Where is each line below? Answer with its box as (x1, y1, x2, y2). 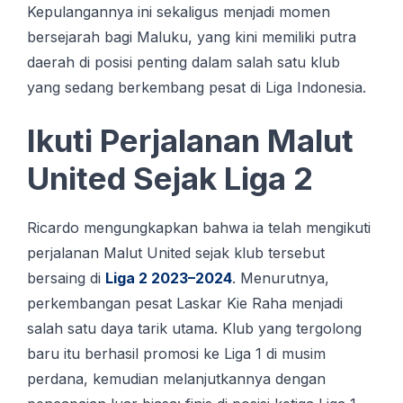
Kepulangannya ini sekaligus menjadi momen (27, 2, 330, 21)
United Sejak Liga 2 (27, 158, 313, 197)
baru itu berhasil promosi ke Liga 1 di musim (27, 344, 326, 363)
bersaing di (27, 268, 105, 287)
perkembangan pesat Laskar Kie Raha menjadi (27, 293, 343, 312)
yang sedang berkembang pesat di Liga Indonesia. (27, 77, 366, 96)
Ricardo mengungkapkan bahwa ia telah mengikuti (27, 218, 371, 237)
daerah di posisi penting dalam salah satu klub (27, 52, 340, 71)
